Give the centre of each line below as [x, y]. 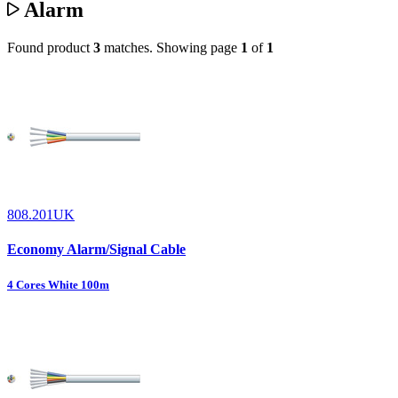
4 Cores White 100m [58, 284]
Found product [50, 48]
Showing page [199, 48]
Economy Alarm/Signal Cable [96, 250]
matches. [128, 48]
